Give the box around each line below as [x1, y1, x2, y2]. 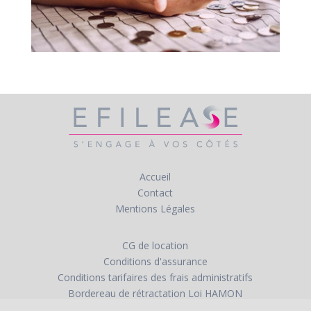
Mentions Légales [115, 202, 196, 216]
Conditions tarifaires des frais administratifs [58, 271, 253, 285]
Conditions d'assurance [103, 255, 208, 269]
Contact [137, 186, 174, 200]
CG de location [122, 239, 189, 253]
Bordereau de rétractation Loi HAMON [68, 287, 243, 301]
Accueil [140, 170, 171, 184]
